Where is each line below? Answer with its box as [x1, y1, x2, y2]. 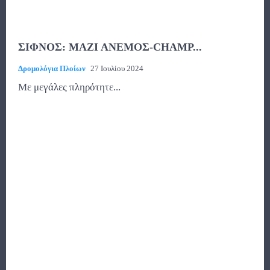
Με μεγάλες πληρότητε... [18, 81, 121, 93]
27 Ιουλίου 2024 [90, 63, 143, 73]
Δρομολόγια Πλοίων [18, 63, 86, 73]
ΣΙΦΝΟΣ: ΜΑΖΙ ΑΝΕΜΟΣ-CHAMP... [18, 40, 202, 53]
